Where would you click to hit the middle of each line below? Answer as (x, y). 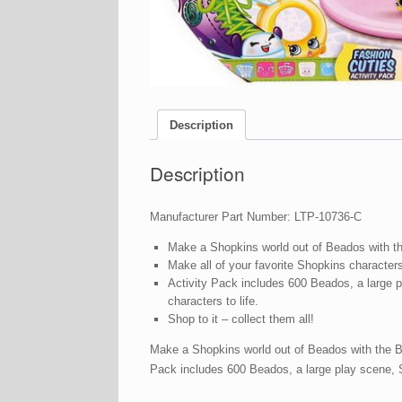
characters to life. (213, 301)
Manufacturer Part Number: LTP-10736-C (256, 217)
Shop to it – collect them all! (240, 319)
